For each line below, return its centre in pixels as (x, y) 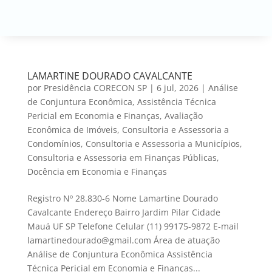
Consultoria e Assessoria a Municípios (162, 144)
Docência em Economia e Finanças (97, 172)
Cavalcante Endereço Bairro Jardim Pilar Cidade (124, 212)
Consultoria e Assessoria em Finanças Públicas (122, 158)
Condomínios (54, 144)
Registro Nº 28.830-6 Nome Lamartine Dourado (122, 199)
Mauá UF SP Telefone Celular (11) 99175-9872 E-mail (133, 226)
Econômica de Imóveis (72, 130)
